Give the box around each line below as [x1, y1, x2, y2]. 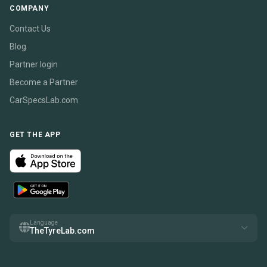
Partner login [10, 60, 58, 69]
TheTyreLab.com [30, 225, 95, 235]
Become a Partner [10, 77, 78, 87]
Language [30, 219, 58, 226]
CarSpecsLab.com [10, 95, 78, 105]
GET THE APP [10, 131, 61, 139]
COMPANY [10, 4, 49, 13]
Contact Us [10, 24, 51, 33]
